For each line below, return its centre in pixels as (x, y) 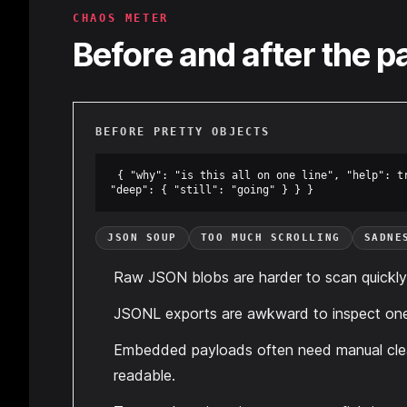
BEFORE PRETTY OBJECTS (183, 132)
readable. (144, 375)
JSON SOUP (142, 238)
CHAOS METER (121, 18)
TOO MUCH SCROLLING (270, 238)
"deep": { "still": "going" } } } (212, 190)
